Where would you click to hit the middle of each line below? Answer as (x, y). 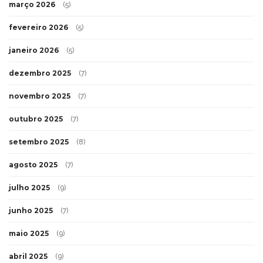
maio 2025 (29, 234)
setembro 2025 (39, 142)
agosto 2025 (33, 165)
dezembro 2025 (40, 73)
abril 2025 (28, 257)
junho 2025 (31, 211)
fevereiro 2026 (38, 28)
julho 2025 (29, 188)
